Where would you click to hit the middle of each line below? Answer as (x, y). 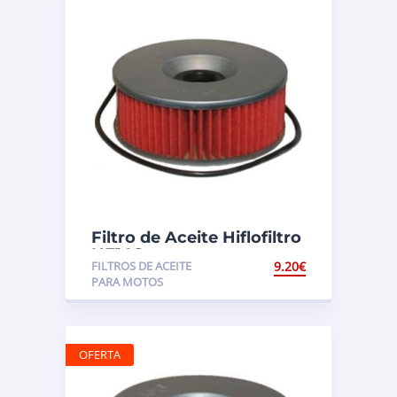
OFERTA (100, 354)
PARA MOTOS (127, 281)
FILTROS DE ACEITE (141, 265)
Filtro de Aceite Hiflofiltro (196, 237)
